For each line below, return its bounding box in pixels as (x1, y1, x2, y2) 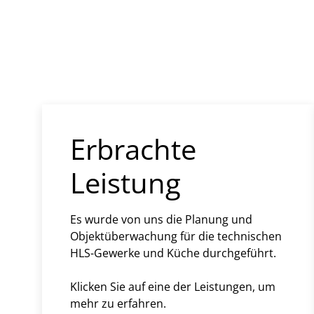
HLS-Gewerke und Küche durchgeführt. (70, 245, 276, 261)
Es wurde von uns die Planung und (70, 211, 252, 227)
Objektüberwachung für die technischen (70, 228, 282, 244)
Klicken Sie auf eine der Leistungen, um (70, 278, 275, 294)
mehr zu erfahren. (70, 295, 166, 311)
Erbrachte (70, 129, 196, 168)
